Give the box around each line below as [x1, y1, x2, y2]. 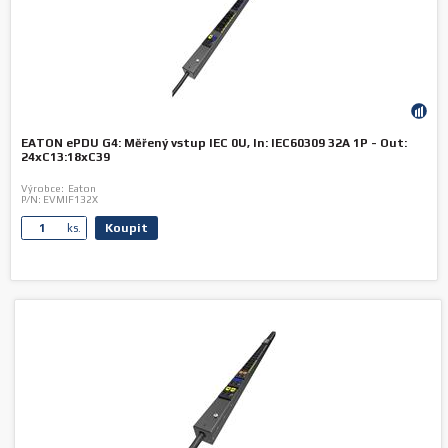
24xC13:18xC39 [21, 150, 110, 164]
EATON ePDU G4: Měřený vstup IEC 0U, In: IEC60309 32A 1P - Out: [21, 136, 407, 150]
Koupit [105, 221, 148, 235]
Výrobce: [21, 183, 64, 194]
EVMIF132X [41, 194, 98, 205]
